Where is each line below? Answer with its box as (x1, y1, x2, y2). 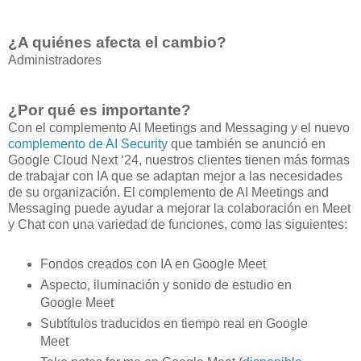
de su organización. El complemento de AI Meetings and (8, 185, 329, 200)
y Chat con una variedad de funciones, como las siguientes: (8, 218, 347, 232)
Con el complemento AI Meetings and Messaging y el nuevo (8, 121, 350, 135)
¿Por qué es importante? (8, 102, 191, 119)
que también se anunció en (168, 137, 326, 151)
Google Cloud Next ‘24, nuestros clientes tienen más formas (8, 153, 350, 168)
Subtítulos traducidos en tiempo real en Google (39, 316, 308, 330)
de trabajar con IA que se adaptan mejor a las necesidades (8, 169, 342, 184)
